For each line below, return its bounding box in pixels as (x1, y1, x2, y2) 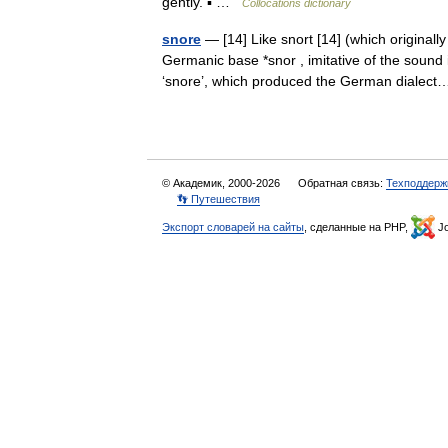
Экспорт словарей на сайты (162, 221, 304, 233)
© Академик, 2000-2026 (162, 177, 283, 189)
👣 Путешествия (177, 193, 260, 205)
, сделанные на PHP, (304, 221, 411, 233)
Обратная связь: (298, 177, 386, 189)
